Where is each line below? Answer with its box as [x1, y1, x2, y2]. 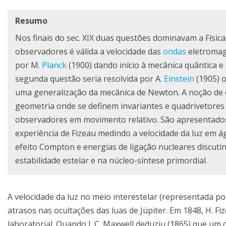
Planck [42, 60, 67, 71]
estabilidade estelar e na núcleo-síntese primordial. [15, 155, 207, 166]
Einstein [164, 73, 194, 85]
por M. [15, 60, 42, 71]
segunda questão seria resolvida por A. [15, 73, 164, 85]
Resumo [15, 15, 47, 27]
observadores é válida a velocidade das [15, 46, 163, 58]
